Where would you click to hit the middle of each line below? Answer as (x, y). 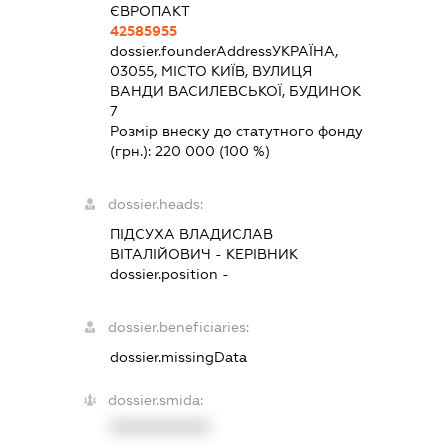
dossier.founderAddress (190, 51)
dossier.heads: (155, 204)
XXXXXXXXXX (159, 427)
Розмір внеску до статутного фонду (236, 131)
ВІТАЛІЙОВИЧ (160, 254)
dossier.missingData (178, 357)
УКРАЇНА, (304, 51)
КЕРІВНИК (261, 254)
